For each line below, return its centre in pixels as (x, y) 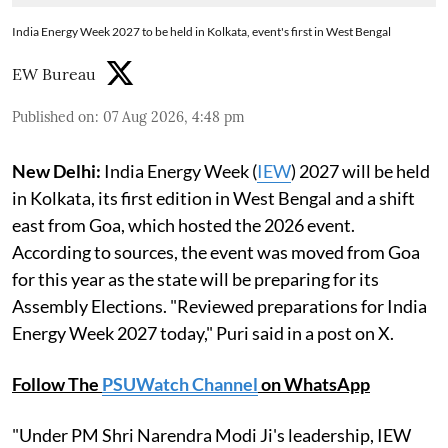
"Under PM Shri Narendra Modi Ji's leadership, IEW (211, 434)
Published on (53, 116)
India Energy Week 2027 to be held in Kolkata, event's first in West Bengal (201, 31)
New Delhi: (56, 170)
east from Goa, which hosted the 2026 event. (183, 224)
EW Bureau (54, 73)
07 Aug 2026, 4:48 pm (174, 116)
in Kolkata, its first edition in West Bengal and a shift (213, 197)
